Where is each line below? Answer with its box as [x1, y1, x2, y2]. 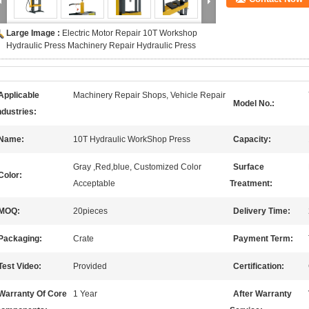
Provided [73, 261, 107, 271]
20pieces [73, 206, 108, 216]
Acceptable [73, 179, 115, 188]
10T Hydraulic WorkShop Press [73, 134, 190, 144]
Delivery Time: [233, 206, 290, 216]
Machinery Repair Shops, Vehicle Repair [73, 90, 226, 100]
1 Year [73, 289, 97, 299]
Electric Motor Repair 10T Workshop [62, 28, 197, 38]
